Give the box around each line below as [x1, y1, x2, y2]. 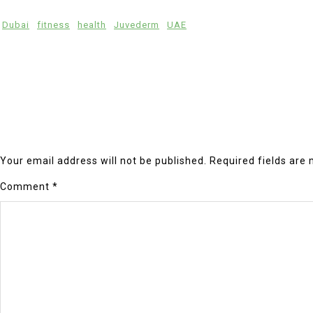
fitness [37, 19, 70, 30]
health [78, 19, 106, 30]
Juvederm [114, 19, 159, 30]
